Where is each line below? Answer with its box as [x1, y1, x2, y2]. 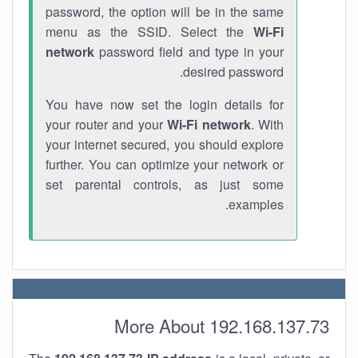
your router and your [46, 115, 167, 133]
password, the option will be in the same [46, 2, 284, 21]
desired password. [183, 62, 284, 81]
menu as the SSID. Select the [46, 22, 253, 41]
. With [250, 115, 284, 133]
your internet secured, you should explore [46, 135, 284, 153]
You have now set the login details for [46, 95, 284, 113]
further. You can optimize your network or [46, 155, 284, 173]
